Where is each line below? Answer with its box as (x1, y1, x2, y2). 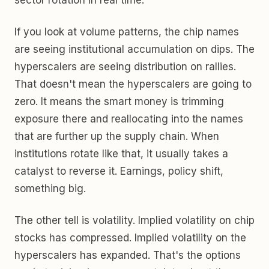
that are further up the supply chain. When (14, 130, 219, 142)
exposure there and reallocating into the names (14, 113, 243, 125)
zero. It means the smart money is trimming (14, 95, 224, 107)
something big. (14, 183, 86, 195)
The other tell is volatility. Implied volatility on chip (14, 214, 255, 226)
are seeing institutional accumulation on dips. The (14, 43, 255, 55)
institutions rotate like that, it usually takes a (14, 148, 228, 160)
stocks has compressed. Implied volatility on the (14, 232, 246, 244)
